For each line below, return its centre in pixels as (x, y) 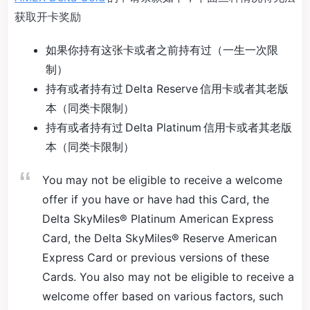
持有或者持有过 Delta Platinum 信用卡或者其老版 (169, 127)
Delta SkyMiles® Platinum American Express (158, 219)
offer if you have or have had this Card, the (156, 199)
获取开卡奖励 (48, 17)
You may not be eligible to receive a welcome (162, 180)
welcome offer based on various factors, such (163, 296)
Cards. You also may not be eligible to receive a (168, 277)
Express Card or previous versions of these (156, 257)
